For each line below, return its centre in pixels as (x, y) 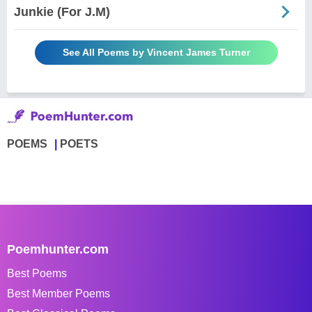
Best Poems (37, 273)
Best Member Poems (58, 293)
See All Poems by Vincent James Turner (156, 52)
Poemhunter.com (58, 249)
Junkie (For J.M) (62, 11)
